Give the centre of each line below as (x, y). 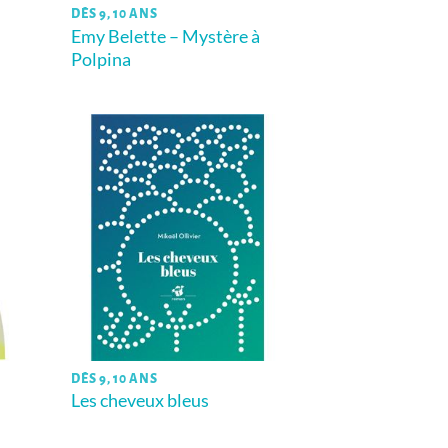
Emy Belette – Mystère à (166, 35)
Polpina (101, 58)
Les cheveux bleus (143, 400)
